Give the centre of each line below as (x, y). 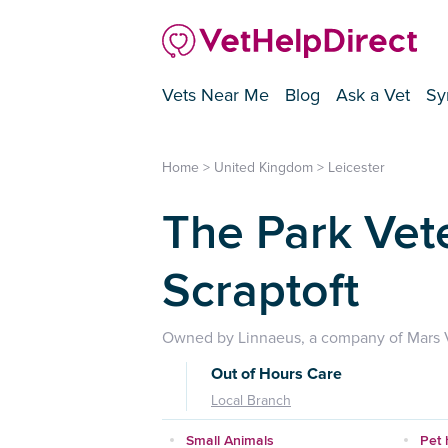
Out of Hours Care (276, 374)
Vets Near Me (215, 95)
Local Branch (251, 401)
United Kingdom (263, 168)
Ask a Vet (373, 95)
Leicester (356, 168)
